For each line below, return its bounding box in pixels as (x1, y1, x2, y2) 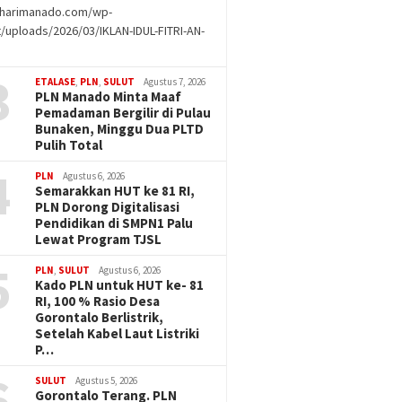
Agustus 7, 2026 (144, 75, 206, 88)
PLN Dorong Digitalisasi (35, 198, 180, 215)
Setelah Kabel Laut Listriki (35, 325, 200, 342)
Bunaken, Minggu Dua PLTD (35, 120, 205, 137)
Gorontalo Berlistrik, (35, 309, 164, 326)
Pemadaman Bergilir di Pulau (35, 104, 212, 121)
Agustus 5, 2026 (75, 374, 138, 387)
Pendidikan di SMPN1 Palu (35, 214, 194, 232)
